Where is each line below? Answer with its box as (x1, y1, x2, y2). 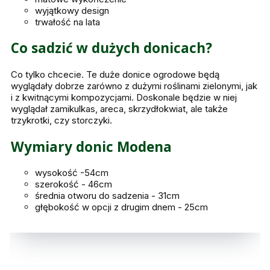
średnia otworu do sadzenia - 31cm (35, 190, 180, 202)
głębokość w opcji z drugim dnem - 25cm (35, 201, 208, 213)
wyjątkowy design (35, 4, 109, 16)
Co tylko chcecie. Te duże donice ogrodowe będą (11, 68, 219, 80)
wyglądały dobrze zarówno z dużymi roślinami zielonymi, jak (11, 80, 257, 92)
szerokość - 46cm (35, 178, 112, 190)
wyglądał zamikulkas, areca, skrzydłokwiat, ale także (11, 102, 228, 115)
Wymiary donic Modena (11, 137, 172, 156)
